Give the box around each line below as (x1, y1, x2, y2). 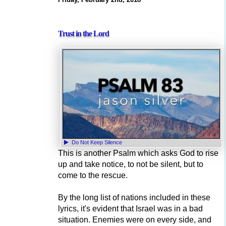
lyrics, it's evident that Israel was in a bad (58, 204, 203, 213)
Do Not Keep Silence (70, 139, 122, 145)
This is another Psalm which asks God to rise (58, 148, 218, 157)
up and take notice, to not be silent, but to (58, 159, 203, 168)
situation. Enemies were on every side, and (58, 215, 211, 224)
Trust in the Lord (58, 29, 109, 38)
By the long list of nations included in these (58, 193, 210, 202)
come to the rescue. (58, 171, 128, 180)
